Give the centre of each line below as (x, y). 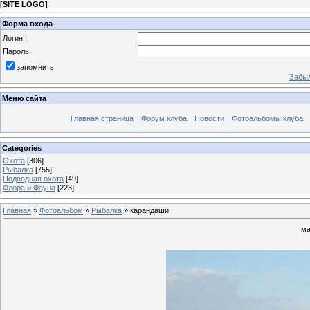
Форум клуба (164, 119)
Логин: (14, 38)
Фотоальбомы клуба (267, 119)
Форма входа (27, 23)
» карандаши (145, 210)
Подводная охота (33, 178)
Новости (209, 119)
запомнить (35, 67)
